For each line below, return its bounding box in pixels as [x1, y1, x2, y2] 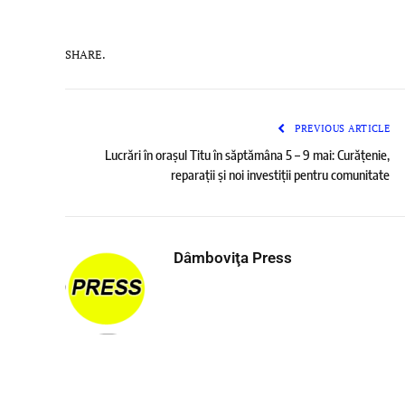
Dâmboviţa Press [174, 249, 292, 268]
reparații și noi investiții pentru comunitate [171, 166, 390, 184]
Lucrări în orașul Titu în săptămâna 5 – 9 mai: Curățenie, [105, 146, 390, 164]
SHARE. [65, 45, 106, 62]
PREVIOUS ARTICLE [291, 122, 390, 136]
